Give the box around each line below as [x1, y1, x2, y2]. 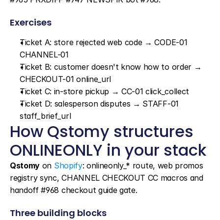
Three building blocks [10, 207, 107, 219]
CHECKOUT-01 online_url [20, 74, 111, 84]
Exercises [10, 16, 52, 28]
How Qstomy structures [10, 120, 193, 142]
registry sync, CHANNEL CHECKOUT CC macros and [10, 173, 203, 183]
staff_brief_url [20, 111, 71, 121]
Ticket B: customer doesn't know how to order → [20, 62, 202, 72]
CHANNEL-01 [20, 50, 69, 59]
